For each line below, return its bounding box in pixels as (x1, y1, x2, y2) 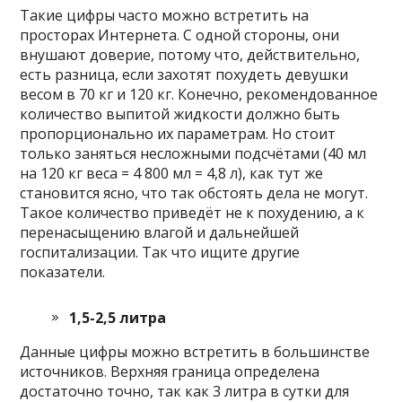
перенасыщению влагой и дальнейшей (20, 222, 300, 242)
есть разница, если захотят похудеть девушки (20, 64, 349, 84)
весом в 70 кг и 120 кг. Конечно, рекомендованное (20, 83, 379, 104)
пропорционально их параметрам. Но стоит (20, 123, 336, 144)
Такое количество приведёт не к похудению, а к (20, 202, 365, 223)
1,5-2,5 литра (69, 307, 167, 328)
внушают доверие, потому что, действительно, (20, 44, 361, 65)
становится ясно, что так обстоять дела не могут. (20, 182, 369, 203)
